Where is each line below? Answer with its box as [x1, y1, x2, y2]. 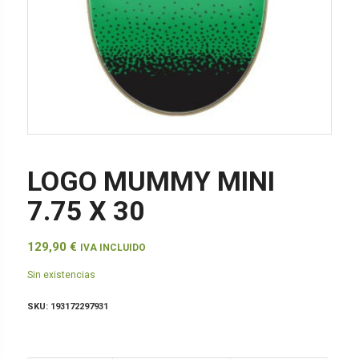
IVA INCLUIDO [79, 241, 146, 253]
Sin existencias [26, 269, 95, 281]
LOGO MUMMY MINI [26, 164, 275, 197]
